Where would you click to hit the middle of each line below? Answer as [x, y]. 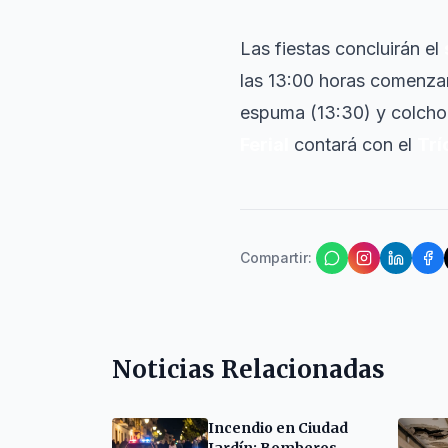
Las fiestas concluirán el [342, 48]
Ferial [264, 144]
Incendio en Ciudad [278, 428]
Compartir [274, 257]
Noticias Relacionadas [248, 369]
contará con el [353, 144]
